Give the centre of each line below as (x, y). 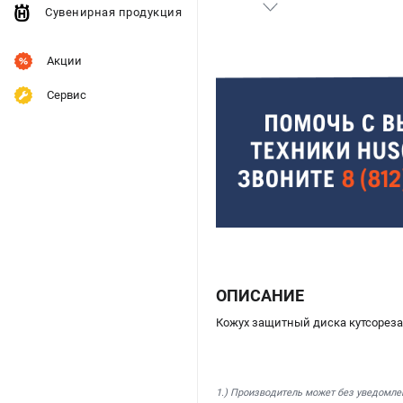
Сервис (67, 95)
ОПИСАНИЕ (260, 296)
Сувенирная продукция (113, 12)
